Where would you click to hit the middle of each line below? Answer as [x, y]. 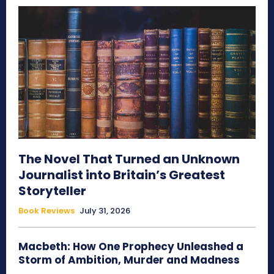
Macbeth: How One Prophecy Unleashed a [131, 247]
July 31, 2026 [105, 211]
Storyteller [52, 191]
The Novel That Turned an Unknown [129, 159]
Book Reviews [46, 211]
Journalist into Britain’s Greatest [122, 175]
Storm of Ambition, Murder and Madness [129, 260]
